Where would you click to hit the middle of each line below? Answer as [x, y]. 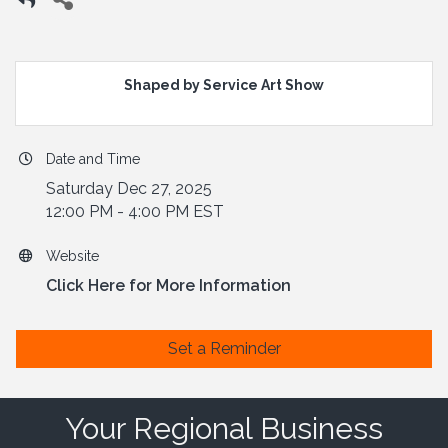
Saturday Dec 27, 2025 [129, 189]
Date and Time [93, 159]
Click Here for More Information [168, 286]
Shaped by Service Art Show [224, 85]
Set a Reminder [224, 349]
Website [72, 256]
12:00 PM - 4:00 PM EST [135, 212]
